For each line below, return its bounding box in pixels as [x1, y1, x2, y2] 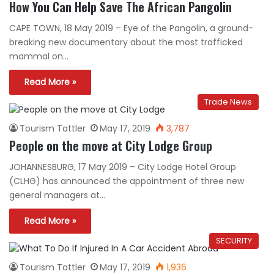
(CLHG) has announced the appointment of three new [9, 174, 244, 187]
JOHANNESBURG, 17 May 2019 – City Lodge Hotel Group [9, 160, 236, 173]
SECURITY [216, 234, 252, 246]
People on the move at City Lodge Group [9, 136, 212, 155]
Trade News [204, 95, 252, 108]
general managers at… [9, 188, 105, 201]
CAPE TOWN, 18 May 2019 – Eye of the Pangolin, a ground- [9, 21, 253, 34]
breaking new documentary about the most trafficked [9, 35, 243, 48]
